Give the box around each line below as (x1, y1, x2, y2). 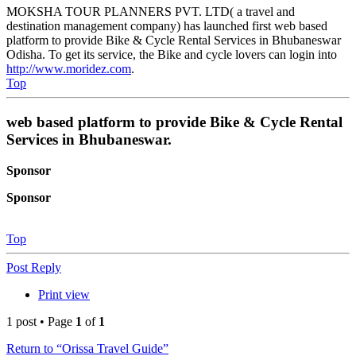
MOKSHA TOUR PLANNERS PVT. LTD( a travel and (6, 5, 295, 19)
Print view (38, 287, 90, 301)
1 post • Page (6, 314, 75, 328)
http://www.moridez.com (6, 62, 131, 76)
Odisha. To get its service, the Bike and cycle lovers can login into (6, 48, 337, 62)
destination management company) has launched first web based (6, 19, 327, 33)
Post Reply (6, 260, 61, 274)
